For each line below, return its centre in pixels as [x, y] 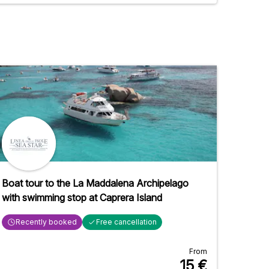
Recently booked [46, 222]
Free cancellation [126, 222]
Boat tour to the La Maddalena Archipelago [95, 183]
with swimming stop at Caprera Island [82, 197]
